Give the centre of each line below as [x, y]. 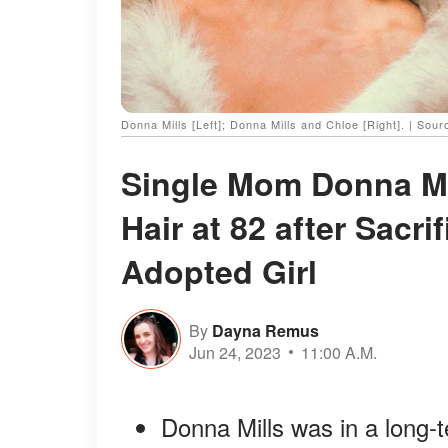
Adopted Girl [219, 271]
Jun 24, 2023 [235, 352]
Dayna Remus [265, 330]
